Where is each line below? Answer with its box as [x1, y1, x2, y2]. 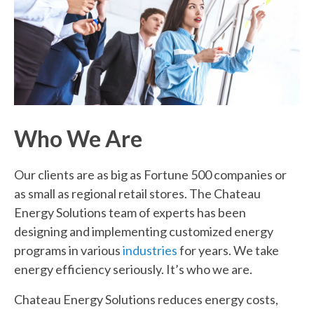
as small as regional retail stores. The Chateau [14, 186, 261, 202]
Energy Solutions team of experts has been [14, 205, 246, 221]
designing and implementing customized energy [14, 224, 273, 240]
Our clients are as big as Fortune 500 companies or [14, 167, 287, 183]
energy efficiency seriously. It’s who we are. [14, 261, 252, 278]
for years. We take [177, 243, 279, 259]
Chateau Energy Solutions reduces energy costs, [14, 292, 278, 308]
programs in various [14, 243, 123, 259]
